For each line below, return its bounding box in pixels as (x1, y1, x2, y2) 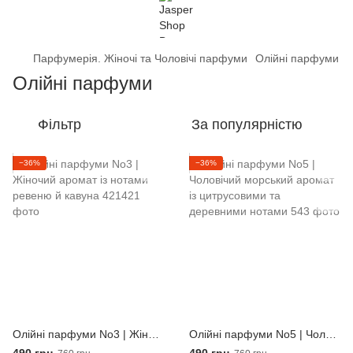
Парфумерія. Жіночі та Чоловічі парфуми (33, 52, 247, 65)
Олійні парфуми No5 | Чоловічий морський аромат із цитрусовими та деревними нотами (325, 328, 336, 340)
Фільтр (38, 117, 81, 132)
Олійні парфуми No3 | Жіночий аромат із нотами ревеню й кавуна (148, 328, 159, 340)
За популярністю (191, 117, 303, 132)
